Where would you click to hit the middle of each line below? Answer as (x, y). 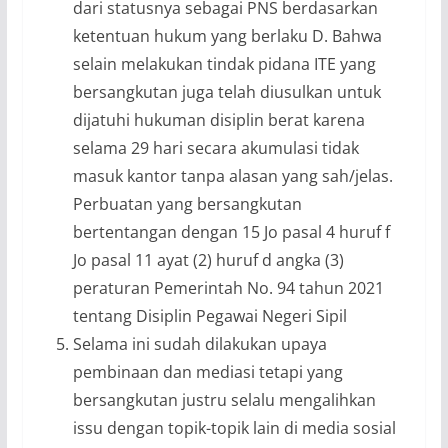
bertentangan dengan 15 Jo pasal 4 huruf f (231, 231)
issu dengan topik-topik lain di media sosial (234, 427)
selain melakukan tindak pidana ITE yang (224, 63)
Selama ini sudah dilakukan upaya (199, 343)
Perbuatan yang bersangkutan (187, 203)
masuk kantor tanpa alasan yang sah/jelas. (232, 175)
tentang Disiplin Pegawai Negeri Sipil (209, 315)
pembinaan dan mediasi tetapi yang (207, 371)
